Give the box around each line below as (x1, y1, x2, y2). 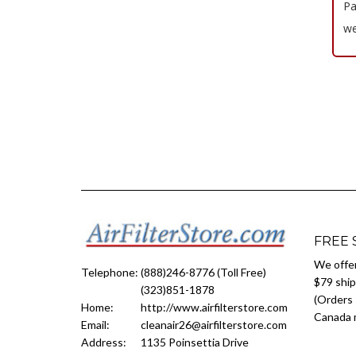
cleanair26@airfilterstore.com (141, 318, 287, 331)
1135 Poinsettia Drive (141, 335, 249, 349)
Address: (81, 335, 126, 349)
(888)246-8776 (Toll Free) (141, 265, 266, 279)
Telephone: (81, 265, 141, 279)
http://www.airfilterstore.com (141, 300, 288, 314)
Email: (81, 318, 110, 331)
